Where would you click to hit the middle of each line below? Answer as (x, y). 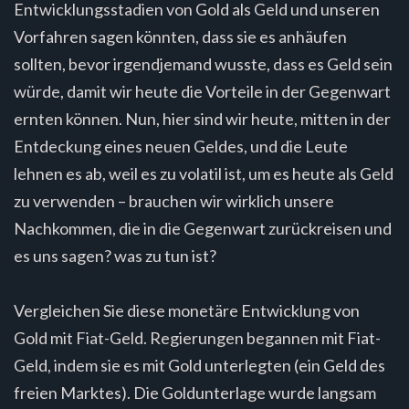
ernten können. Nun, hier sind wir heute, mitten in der (202, 118)
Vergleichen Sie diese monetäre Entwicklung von (187, 310)
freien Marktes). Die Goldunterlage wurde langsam (195, 392)
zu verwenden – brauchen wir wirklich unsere (174, 200)
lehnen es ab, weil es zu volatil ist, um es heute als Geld (204, 173)
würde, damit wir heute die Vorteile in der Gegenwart (202, 91)
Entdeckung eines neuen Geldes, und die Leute (181, 146)
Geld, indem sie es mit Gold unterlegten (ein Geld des (199, 365)
